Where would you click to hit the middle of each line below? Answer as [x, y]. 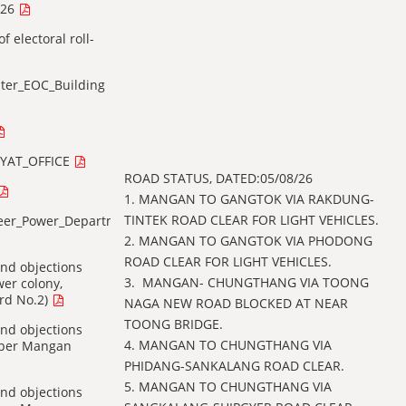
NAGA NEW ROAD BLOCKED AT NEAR [236, 303]
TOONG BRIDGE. [174, 324]
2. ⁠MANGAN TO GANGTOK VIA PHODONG [248, 241]
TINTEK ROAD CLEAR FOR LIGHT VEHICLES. [251, 220]
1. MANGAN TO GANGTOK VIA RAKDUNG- [249, 199]
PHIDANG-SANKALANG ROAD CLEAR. [234, 366]
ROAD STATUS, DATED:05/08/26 [218, 178]
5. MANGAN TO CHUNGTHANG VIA [228, 387]
